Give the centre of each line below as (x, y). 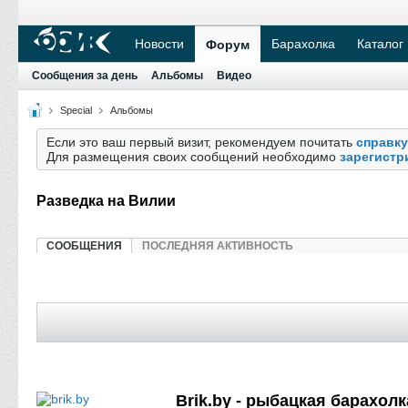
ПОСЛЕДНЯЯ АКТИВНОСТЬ (218, 246)
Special (76, 110)
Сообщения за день (85, 76)
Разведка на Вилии (106, 201)
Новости (159, 44)
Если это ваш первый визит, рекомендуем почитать (201, 142)
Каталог (380, 44)
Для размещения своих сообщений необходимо (193, 157)
